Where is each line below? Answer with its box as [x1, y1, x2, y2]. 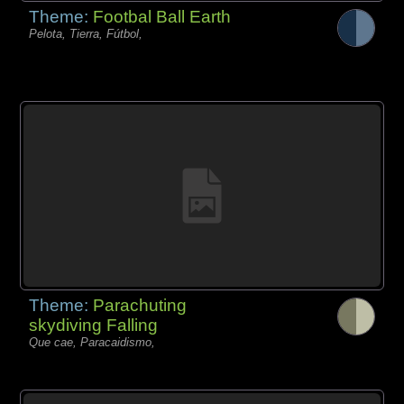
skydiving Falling [29, 316, 159, 335]
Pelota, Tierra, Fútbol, [29, 27, 143, 41]
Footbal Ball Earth [93, 7, 232, 27]
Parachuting [93, 296, 188, 316]
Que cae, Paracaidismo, [29, 335, 156, 350]
